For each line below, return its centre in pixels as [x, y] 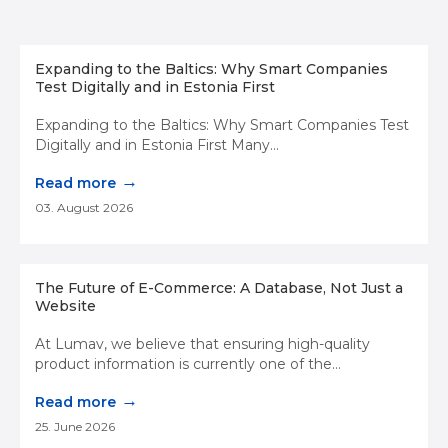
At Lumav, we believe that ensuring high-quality [202, 344]
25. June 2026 [75, 427]
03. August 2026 [84, 208]
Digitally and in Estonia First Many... [157, 145]
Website [65, 306]
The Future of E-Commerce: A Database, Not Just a [219, 288]
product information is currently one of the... [188, 364]
